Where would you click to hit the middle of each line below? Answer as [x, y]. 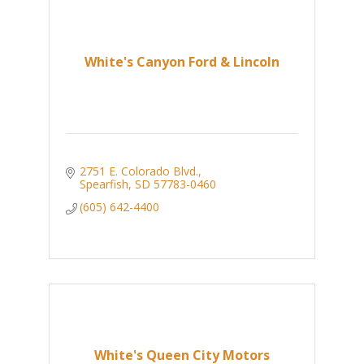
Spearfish [104, 184]
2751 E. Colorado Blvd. [139, 171]
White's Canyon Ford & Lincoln [182, 62]
